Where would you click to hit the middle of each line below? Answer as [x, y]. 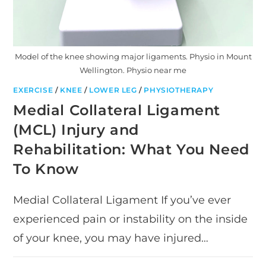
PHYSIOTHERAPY [179, 90]
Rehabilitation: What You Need [131, 150]
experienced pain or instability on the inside [131, 219]
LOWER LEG [113, 90]
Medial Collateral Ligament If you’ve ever [122, 200]
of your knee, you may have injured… [111, 238]
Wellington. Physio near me [133, 70]
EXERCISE [33, 90]
